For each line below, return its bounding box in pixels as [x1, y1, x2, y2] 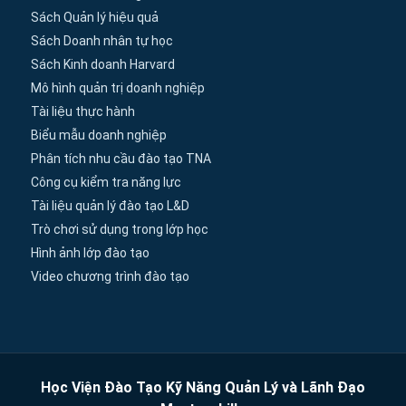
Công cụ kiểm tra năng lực [31, 175, 181, 190]
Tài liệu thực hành [31, 104, 135, 120]
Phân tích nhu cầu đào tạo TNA [31, 151, 211, 167]
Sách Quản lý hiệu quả [31, 10, 159, 25]
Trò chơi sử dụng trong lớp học [31, 222, 208, 237]
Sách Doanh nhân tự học [31, 34, 173, 49]
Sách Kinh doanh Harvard [31, 57, 175, 72]
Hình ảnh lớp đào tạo [31, 246, 150, 261]
